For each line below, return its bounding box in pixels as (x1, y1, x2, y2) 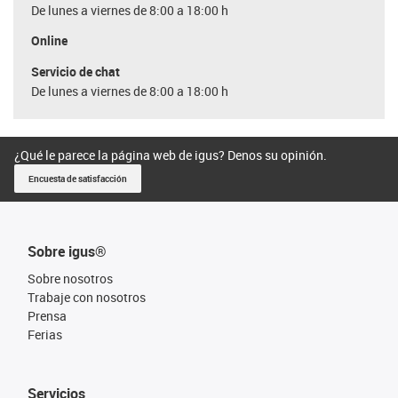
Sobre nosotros (28, 269, 113, 287)
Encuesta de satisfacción (28, 171, 127, 185)
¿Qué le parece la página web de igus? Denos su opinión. (14, 146, 327, 163)
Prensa (28, 306, 67, 324)
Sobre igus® (28, 241, 107, 261)
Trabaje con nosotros (28, 288, 146, 306)
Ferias (28, 325, 62, 343)
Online (31, 32, 68, 49)
